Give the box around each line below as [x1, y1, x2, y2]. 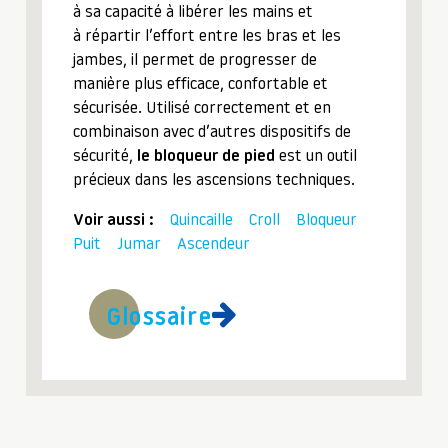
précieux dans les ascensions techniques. [73, 173, 355, 189]
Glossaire [107, 307, 212, 331]
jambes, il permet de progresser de [73, 53, 317, 69]
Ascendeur [177, 237, 250, 253]
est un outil [275, 149, 357, 165]
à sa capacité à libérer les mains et [73, 5, 313, 21]
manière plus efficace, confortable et [73, 77, 328, 93]
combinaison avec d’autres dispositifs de [73, 125, 351, 141]
